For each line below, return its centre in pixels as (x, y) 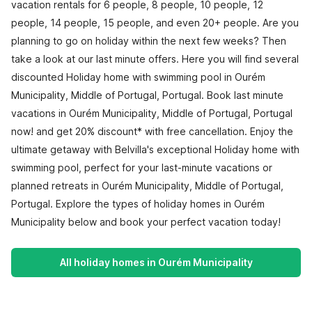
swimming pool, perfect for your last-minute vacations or (142, 167)
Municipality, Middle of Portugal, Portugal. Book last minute (147, 95)
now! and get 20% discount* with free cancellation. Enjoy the (152, 131)
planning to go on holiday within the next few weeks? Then (149, 41)
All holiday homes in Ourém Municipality (156, 262)
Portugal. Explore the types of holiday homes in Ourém (138, 204)
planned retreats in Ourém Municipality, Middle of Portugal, (147, 186)
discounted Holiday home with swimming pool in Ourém (138, 77)
